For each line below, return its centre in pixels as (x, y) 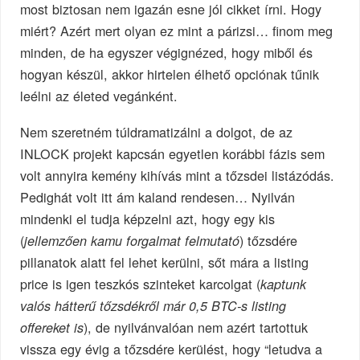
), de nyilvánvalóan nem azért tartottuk (196, 327)
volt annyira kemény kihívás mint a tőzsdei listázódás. (178, 175)
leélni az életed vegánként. (99, 95)
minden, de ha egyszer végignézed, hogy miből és (167, 52)
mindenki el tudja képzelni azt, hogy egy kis (148, 218)
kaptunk (284, 284)
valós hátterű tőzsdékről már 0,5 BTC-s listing (153, 305)
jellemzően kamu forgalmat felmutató (132, 240)
